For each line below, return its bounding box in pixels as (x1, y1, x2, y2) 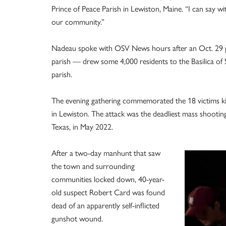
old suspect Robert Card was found (51, 186, 165, 198)
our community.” (51, 16, 104, 27)
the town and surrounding (51, 160, 135, 172)
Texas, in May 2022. (51, 121, 113, 132)
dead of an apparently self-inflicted (51, 199, 159, 211)
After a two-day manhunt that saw (51, 147, 160, 158)
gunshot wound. (51, 212, 103, 224)
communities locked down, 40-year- (51, 173, 164, 185)
